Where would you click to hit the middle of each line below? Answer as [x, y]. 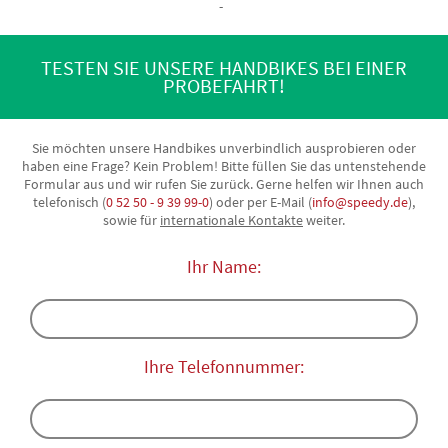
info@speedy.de [360, 202]
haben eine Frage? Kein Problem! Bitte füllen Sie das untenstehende [224, 166]
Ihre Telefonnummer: [224, 366]
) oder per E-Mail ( [260, 202]
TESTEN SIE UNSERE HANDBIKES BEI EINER [224, 67]
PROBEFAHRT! [224, 85]
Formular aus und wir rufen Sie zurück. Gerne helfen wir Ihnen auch [224, 184]
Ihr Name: [224, 266]
